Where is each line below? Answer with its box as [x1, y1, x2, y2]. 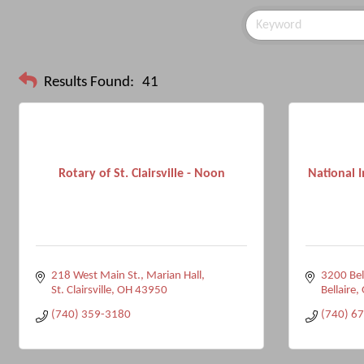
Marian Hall [145, 270, 201, 282]
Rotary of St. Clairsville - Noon [58, 167, 225, 180]
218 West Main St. [50, 270, 141, 282]
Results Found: [44, 74, 134, 90]
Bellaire [320, 284, 356, 297]
